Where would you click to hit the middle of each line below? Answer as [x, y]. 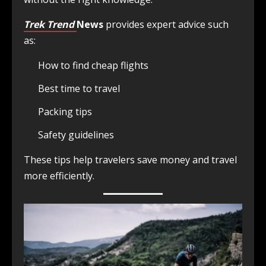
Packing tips [65, 112]
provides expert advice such [166, 25]
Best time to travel [79, 89]
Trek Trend [50, 25]
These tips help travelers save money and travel [130, 160]
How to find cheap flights [93, 66]
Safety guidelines [76, 135]
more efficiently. [59, 176]
